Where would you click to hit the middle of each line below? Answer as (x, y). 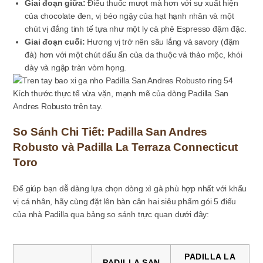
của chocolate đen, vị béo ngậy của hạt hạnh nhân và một (129, 16)
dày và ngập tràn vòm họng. (76, 68)
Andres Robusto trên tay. (58, 107)
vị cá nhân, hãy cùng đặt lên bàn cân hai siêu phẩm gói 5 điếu (125, 202)
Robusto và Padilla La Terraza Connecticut (126, 147)
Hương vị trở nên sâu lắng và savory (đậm (162, 42)
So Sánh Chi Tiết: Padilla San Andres (110, 132)
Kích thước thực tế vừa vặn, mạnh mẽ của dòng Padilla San (121, 94)
